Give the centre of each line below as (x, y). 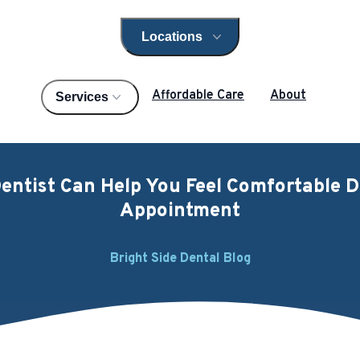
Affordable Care (198, 96)
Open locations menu (228, 42)
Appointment (180, 211)
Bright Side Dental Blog (180, 259)
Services (82, 97)
